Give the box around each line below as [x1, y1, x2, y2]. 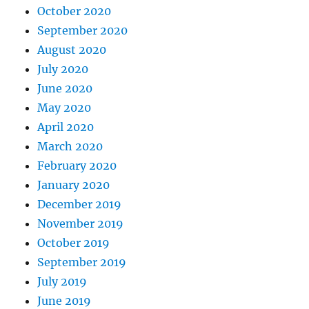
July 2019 [37, 275, 88, 289]
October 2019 [37, 236, 110, 250]
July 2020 [37, 62, 89, 77]
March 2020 [37, 139, 103, 154]
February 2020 [37, 159, 117, 173]
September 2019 [37, 255, 127, 270]
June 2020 [37, 81, 93, 96]
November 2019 [37, 217, 124, 231]
